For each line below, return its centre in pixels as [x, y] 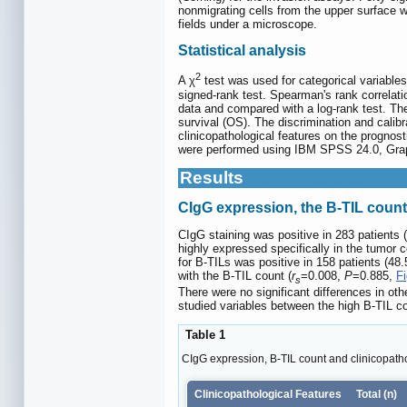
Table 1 [203, 334]
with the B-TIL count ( [235, 276]
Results [212, 177]
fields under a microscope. [248, 24]
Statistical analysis [242, 51]
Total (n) [377, 395]
